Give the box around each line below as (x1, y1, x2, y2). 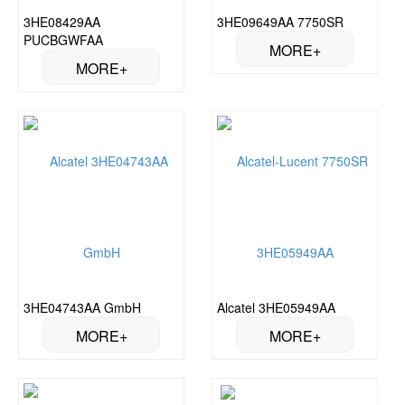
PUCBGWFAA (24, 30, 103, 49)
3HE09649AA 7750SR (217, 12, 344, 31)
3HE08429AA (24, 12, 100, 31)
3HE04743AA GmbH (24, 297, 141, 316)
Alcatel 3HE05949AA (217, 297, 335, 316)
